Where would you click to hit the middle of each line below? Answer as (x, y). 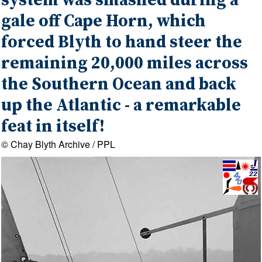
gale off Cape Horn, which (104, 21)
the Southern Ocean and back (119, 85)
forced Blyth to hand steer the (122, 42)
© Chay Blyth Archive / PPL (58, 144)
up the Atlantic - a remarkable (121, 106)
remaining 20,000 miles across (125, 63)
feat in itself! (53, 127)
